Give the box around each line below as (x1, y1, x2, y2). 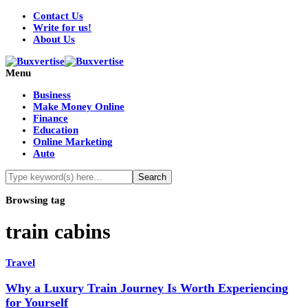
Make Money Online (33, 101, 124, 112)
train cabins (5, 220, 111, 243)
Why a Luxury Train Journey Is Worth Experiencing (5, 280, 288, 295)
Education (33, 124, 78, 135)
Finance (33, 113, 68, 124)
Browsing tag (5, 195, 65, 206)
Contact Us (33, 10, 83, 21)
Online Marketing (33, 136, 113, 147)
